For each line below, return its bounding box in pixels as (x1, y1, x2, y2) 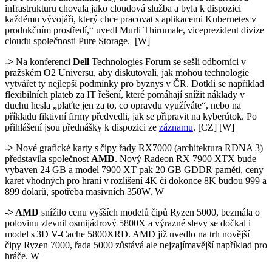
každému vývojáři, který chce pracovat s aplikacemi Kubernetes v (5, 13, 256, 24)
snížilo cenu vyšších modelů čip (39, 206, 163, 217)
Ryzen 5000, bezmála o (168, 206, 260, 217)
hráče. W (5, 250, 39, 261)
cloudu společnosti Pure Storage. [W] (5, 35, 150, 46)
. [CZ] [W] (193, 121, 234, 132)
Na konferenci (16, 56, 73, 67)
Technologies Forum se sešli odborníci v (89, 56, 246, 67)
